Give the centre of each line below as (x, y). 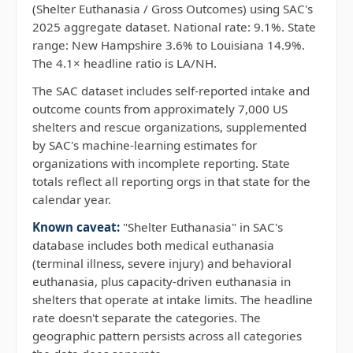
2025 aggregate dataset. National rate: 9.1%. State (174, 27)
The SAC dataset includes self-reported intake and (171, 91)
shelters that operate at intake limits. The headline (173, 299)
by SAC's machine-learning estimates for (145, 145)
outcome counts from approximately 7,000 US (160, 109)
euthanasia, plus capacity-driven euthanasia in (162, 281)
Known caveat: (76, 227)
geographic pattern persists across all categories (167, 336)
